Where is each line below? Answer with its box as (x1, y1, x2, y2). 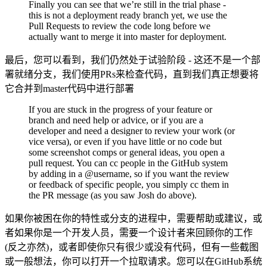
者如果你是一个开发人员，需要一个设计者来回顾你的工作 (5, 228, 253, 238)
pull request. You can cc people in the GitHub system (29, 158, 228, 168)
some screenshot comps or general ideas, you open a (29, 147, 225, 157)
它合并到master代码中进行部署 (5, 83, 134, 94)
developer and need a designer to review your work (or (29, 126, 235, 136)
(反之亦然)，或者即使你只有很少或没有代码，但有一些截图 (5, 242, 259, 252)
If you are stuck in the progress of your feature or (29, 104, 212, 114)
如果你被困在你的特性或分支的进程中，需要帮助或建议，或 (5, 213, 262, 223)
